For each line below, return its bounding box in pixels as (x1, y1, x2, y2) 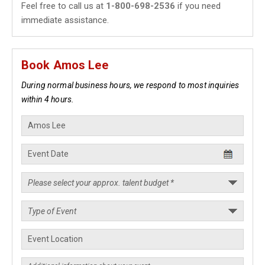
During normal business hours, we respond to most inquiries (21, 80, 240, 90)
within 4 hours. (21, 95, 75, 104)
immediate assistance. (21, 15, 109, 25)
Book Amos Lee (21, 58, 108, 72)
